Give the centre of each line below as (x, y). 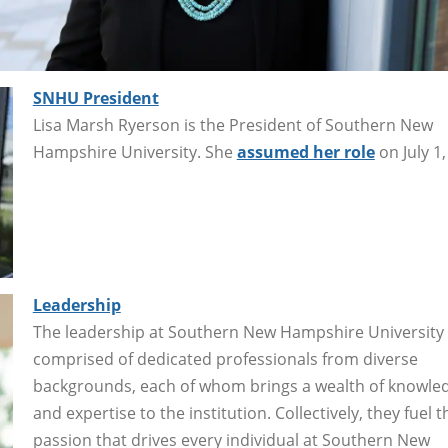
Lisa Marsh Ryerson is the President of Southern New (232, 124)
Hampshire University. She (134, 151)
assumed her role (305, 151)
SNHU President (95, 97)
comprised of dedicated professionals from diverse (225, 359)
